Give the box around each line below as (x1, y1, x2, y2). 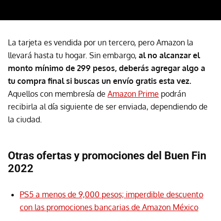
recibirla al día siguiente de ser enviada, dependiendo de (8, 101, 208, 111)
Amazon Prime (108, 88, 159, 99)
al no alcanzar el (139, 50, 200, 60)
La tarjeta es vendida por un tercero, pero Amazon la (8, 37, 193, 47)
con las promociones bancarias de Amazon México (20, 202, 198, 212)
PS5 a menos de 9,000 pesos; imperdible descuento (20, 189, 203, 199)
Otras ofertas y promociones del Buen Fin (8, 149, 206, 162)
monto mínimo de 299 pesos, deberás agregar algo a (8, 63, 205, 73)
